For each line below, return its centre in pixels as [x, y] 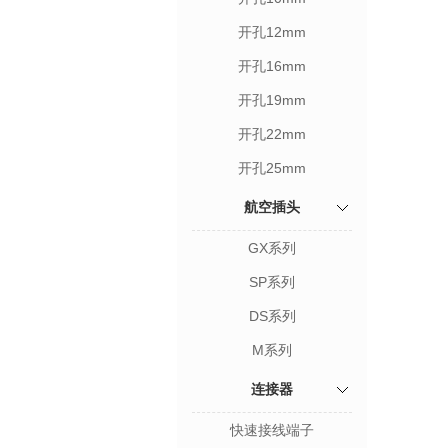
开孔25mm [272, 168]
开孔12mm [272, 32]
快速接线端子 [272, 430]
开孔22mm [272, 134]
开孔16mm [272, 66]
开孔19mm [272, 100]
